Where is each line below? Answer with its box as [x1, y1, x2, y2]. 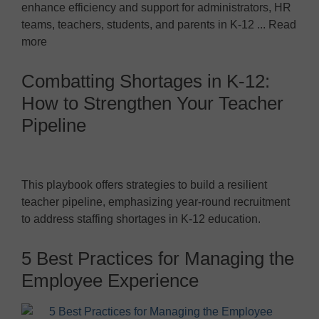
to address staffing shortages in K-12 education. [21, 212, 261, 225]
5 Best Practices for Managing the [21, 247, 294, 269]
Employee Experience [21, 269, 199, 291]
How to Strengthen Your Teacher [21, 92, 283, 114]
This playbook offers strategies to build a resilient [21, 178, 267, 191]
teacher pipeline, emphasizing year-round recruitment [21, 195, 290, 208]
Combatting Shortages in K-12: [21, 70, 270, 92]
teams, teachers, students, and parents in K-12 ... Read [21, 18, 296, 31]
